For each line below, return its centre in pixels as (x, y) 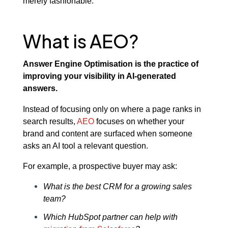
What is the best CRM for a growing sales (117, 186)
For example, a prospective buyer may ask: (100, 166)
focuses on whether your (139, 121)
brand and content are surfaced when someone (107, 133)
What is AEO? (80, 41)
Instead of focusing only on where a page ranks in (112, 109)
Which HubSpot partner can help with (110, 217)
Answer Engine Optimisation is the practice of (110, 64)
